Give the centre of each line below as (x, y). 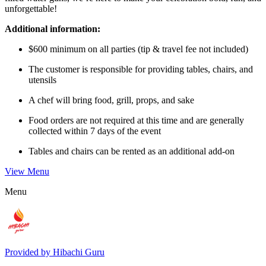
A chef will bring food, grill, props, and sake (111, 100)
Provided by (29, 252)
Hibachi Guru (79, 252)
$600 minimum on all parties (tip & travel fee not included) (138, 49)
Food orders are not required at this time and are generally (136, 120)
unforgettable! (31, 8)
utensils (42, 80)
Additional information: (53, 28)
